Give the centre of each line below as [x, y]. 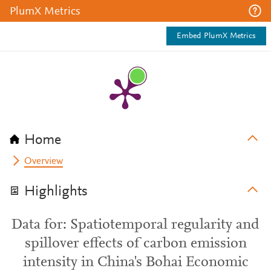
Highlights [56, 192]
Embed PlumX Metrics [216, 36]
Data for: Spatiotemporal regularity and [135, 225]
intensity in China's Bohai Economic [135, 263]
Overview [44, 162]
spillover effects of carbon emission [135, 244]
